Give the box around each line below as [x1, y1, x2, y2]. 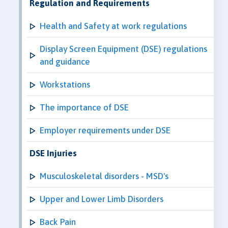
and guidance [40, 56, 90, 67]
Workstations [40, 79, 90, 90]
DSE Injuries [30, 148, 77, 158]
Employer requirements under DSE [40, 125, 170, 135]
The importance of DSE [40, 102, 129, 112]
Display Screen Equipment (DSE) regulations [40, 43, 207, 54]
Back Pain [40, 216, 76, 227]
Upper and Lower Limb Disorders [40, 193, 163, 204]
